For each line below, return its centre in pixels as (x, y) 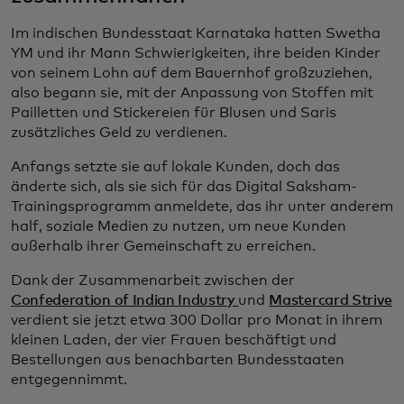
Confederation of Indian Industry (125, 300)
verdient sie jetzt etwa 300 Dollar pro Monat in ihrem (197, 320)
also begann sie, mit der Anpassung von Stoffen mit (192, 92)
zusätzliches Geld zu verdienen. (119, 132)
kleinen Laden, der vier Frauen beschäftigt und (174, 340)
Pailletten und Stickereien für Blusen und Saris (174, 112)
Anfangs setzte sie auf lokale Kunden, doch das (175, 166)
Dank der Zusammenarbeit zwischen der (153, 280)
